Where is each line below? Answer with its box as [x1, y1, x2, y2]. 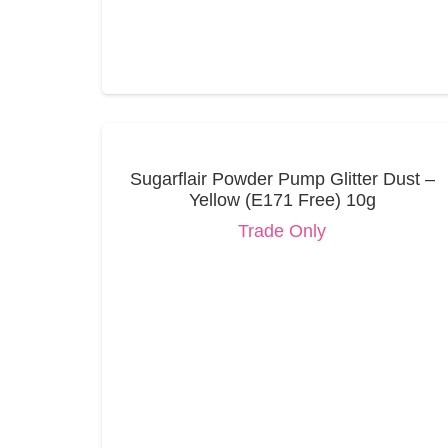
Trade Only [238, 220, 327, 241]
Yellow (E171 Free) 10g [188, 190, 376, 211]
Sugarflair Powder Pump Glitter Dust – [129, 169, 435, 190]
